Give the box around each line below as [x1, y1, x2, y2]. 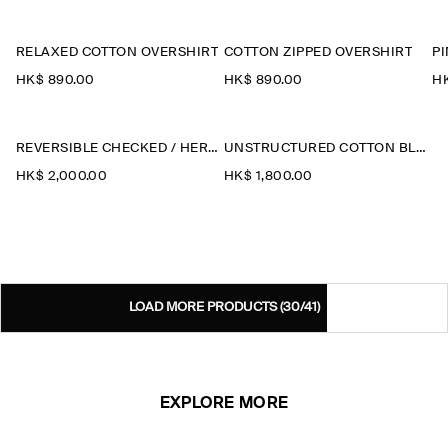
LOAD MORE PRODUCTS [128, 301, 280, 314]
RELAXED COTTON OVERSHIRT [15, 46, 219, 59]
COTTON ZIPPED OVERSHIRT [224, 46, 413, 59]
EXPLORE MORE [159, 396, 289, 412]
